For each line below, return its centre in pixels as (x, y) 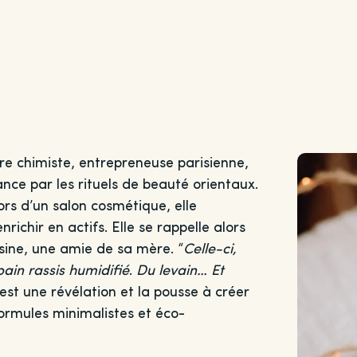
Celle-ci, (210, 250)
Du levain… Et (180, 271)
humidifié (98, 271)
